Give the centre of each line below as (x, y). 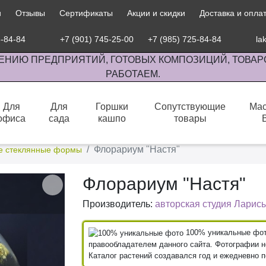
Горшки (112, 107)
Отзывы (30, 13)
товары (190, 118)
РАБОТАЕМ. (133, 74)
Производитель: (119, 204)
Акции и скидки (156, 13)
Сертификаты (86, 13)
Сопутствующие (190, 107)
